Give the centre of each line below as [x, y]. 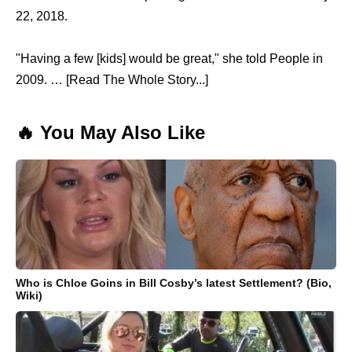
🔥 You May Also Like [110, 133]
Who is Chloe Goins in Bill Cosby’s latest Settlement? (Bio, [174, 283]
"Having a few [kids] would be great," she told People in [169, 59]
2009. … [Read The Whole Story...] [112, 80]
